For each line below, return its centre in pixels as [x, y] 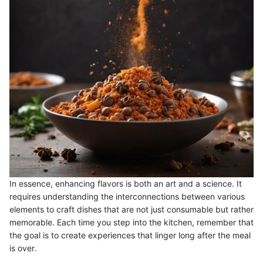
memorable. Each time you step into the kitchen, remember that [131, 222]
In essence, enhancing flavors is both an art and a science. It [126, 184]
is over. [23, 248]
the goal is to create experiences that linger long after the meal [130, 235]
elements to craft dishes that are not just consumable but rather [131, 210]
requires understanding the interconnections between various [127, 197]
